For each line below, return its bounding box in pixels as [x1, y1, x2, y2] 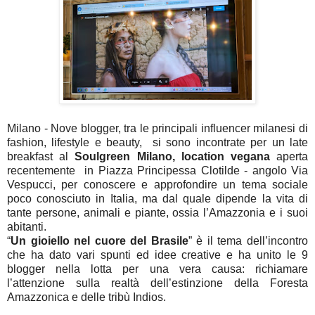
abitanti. [7, 220, 49, 233]
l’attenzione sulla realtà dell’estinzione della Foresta [7, 276, 308, 289]
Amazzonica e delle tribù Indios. [7, 290, 166, 303]
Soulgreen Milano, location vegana [75, 150, 277, 162]
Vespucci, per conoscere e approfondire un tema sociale [7, 178, 308, 191]
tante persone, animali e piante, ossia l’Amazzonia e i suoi [7, 206, 308, 219]
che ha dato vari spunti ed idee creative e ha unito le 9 [7, 248, 308, 261]
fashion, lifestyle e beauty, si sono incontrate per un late [7, 136, 308, 148]
